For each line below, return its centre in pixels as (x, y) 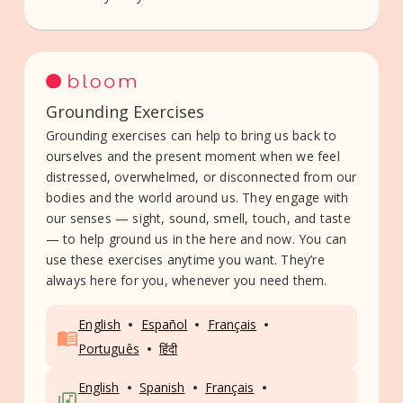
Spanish (162, 388)
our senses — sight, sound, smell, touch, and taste (198, 219)
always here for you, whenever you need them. (186, 281)
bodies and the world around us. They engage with (197, 198)
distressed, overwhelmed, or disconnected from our (201, 177)
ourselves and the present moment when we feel (193, 157)
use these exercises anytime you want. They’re (185, 260)
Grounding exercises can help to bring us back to (191, 136)
